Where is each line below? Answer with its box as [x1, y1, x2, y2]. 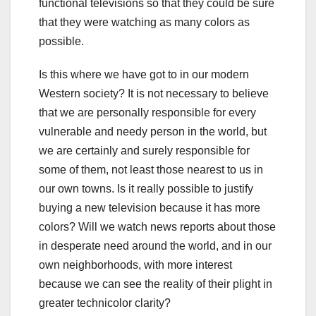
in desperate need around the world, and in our [39, 240, 272, 253]
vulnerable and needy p [39, 126, 157, 138]
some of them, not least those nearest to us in [39, 164, 263, 176]
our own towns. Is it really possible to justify [39, 183, 253, 195]
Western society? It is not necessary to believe [39, 87, 269, 100]
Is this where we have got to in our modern [39, 68, 249, 81]
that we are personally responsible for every [39, 107, 256, 119]
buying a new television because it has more [39, 202, 260, 214]
